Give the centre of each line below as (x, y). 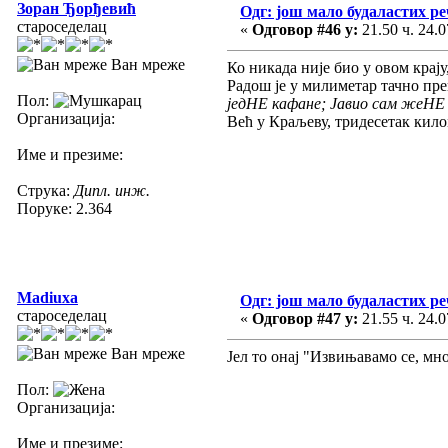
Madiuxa (47, 297)
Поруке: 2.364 (64, 208)
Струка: (45, 190)
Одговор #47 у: (305, 318)
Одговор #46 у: (305, 29)
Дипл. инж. (112, 190)
